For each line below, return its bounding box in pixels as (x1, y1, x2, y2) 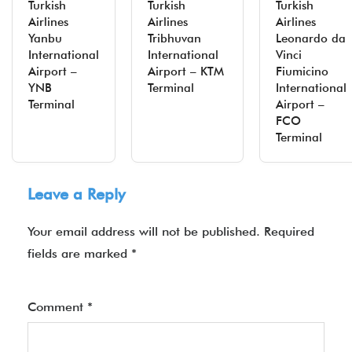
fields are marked (27, 246, 131, 261)
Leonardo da (276, 31, 346, 46)
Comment (27, 299, 87, 314)
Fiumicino (276, 64, 328, 79)
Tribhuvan (148, 31, 201, 46)
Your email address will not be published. (27, 224, 260, 239)
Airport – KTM (148, 64, 224, 79)
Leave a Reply (27, 185, 125, 203)
